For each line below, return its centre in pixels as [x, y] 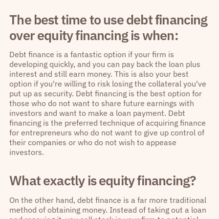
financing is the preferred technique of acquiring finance [108, 123]
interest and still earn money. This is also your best [99, 74]
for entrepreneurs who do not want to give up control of [107, 133]
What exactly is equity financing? [103, 180]
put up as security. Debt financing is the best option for [106, 94]
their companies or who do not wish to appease [93, 142]
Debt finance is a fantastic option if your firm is [92, 55]
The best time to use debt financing [109, 19]
